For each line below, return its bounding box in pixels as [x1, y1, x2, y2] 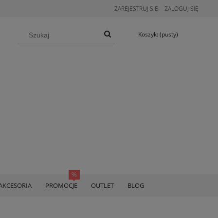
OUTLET [91, 181, 114, 190]
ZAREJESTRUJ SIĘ [114, 4, 158, 13]
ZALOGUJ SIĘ [164, 4, 199, 13]
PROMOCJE [45, 181, 77, 190]
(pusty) [160, 30, 178, 38]
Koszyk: [138, 30, 158, 38]
